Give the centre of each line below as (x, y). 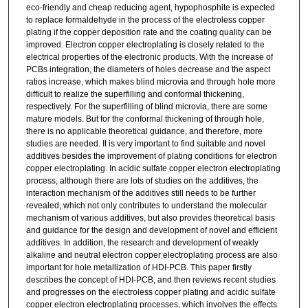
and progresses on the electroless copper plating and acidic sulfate (151, 292)
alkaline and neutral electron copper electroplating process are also (152, 255)
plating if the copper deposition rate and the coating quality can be (148, 32)
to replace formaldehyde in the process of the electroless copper (145, 20)
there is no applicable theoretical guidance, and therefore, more (144, 131)
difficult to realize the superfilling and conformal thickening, (135, 94)
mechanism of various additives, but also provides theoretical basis (150, 218)
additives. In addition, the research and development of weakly (142, 242)
